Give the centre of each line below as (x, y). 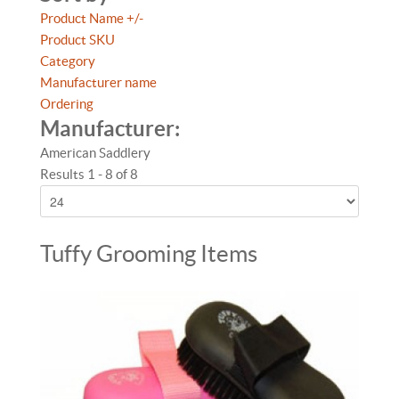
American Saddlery (95, 153)
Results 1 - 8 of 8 (89, 174)
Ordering (67, 104)
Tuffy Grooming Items (149, 254)
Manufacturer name (98, 82)
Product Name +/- (92, 18)
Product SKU (77, 40)
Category (68, 61)
